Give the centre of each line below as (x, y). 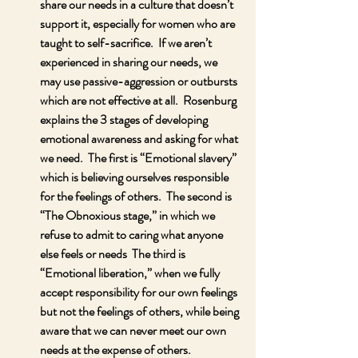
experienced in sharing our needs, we (130, 62)
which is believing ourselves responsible (135, 177)
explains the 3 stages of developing (125, 119)
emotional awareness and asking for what (140, 139)
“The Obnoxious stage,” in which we (129, 215)
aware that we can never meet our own (134, 330)
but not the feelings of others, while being (141, 311)
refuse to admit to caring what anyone (133, 235)
